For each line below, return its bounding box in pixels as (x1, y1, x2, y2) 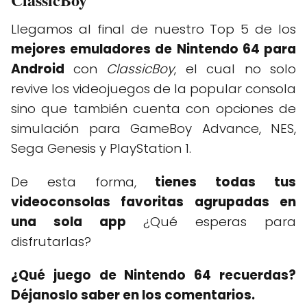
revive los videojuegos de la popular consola (11, 79, 296, 98)
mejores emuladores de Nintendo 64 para (11, 39, 296, 58)
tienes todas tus (155, 172, 297, 191)
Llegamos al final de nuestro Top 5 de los (11, 19, 296, 38)
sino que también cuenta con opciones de (11, 99, 296, 118)
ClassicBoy (106, 59, 174, 78)
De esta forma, (11, 172, 156, 191)
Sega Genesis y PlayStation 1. (11, 138, 191, 158)
